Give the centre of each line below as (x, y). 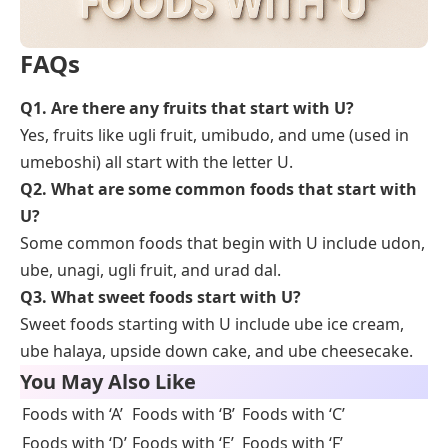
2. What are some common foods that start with (225, 189)
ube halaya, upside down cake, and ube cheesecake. (216, 351)
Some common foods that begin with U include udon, (222, 243)
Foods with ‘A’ (72, 414)
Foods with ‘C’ (293, 414)
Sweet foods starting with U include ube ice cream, (212, 324)
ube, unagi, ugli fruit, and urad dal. (150, 270)
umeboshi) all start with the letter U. (156, 162)
